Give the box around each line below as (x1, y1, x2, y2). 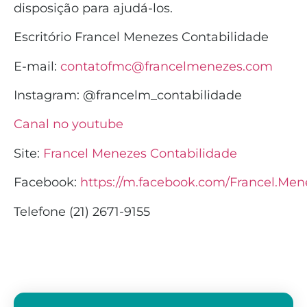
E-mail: (14, 58, 60, 74)
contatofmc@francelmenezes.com (60, 58, 273, 74)
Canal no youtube (14, 116, 123, 132)
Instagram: (14, 88, 83, 103)
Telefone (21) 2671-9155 (14, 204, 150, 219)
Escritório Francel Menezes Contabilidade (14, 29, 272, 45)
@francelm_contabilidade (83, 88, 242, 103)
